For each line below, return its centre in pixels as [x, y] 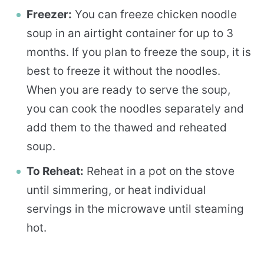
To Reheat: [55, 171]
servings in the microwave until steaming [135, 209]
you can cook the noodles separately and [135, 108]
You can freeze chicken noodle [154, 14]
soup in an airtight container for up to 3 [130, 33]
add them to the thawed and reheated [127, 127]
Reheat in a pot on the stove [159, 171]
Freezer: [49, 14]
